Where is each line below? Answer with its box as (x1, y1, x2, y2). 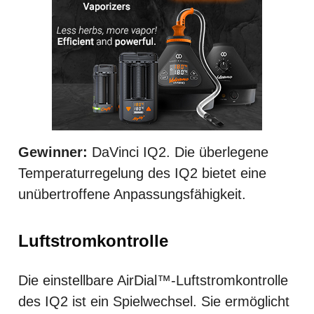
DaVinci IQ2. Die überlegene (88, 144, 268, 160)
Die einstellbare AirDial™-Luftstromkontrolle (18, 272, 288, 288)
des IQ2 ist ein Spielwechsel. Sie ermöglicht (18, 293, 289, 309)
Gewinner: (18, 144, 88, 160)
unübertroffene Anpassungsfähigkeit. (18, 186, 246, 202)
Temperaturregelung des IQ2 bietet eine (18, 165, 266, 181)
